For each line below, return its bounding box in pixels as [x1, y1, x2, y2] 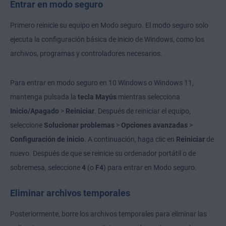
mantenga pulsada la [10, 92, 78, 101]
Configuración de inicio [10, 135, 84, 143]
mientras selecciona [117, 92, 180, 101]
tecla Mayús [78, 92, 117, 101]
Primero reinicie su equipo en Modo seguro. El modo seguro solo [10, 21, 208, 29]
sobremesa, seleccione [10, 163, 82, 172]
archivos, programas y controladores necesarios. [10, 49, 162, 58]
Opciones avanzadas [121, 121, 188, 129]
